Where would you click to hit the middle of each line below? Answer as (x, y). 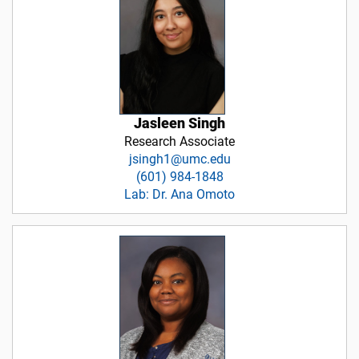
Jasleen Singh (179, 123)
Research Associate (179, 141)
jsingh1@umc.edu (179, 159)
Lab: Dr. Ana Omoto (179, 194)
